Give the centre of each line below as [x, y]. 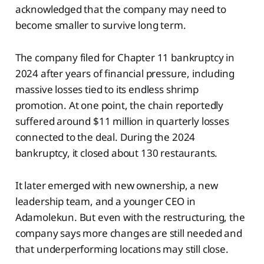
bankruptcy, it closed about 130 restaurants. [116, 153]
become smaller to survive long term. [100, 25]
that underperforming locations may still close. [122, 249]
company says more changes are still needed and [128, 233]
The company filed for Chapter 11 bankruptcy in [125, 58]
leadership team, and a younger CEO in [105, 202]
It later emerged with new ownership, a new [116, 186]
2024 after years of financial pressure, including [125, 74]
